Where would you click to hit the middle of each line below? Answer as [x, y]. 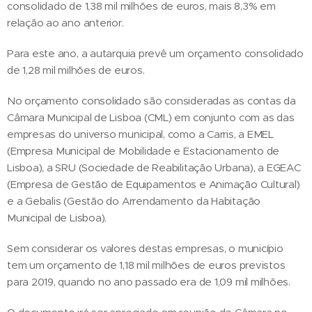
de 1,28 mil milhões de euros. [76, 70]
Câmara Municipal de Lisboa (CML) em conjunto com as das [151, 117]
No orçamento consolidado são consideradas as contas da [151, 100]
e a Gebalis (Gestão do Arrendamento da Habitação [134, 201]
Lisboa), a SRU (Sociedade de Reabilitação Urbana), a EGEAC [154, 167]
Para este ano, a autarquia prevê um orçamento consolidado [156, 53]
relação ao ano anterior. [65, 22]
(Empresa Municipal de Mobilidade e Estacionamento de [143, 150]
